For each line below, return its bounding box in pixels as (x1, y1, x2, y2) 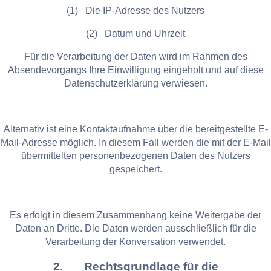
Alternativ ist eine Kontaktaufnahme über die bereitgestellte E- (3, 123, 268, 134)
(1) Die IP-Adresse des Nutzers (67, 5, 204, 16)
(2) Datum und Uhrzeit (86, 28, 185, 39)
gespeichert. (109, 163, 162, 174)
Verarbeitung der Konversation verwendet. (45, 236, 226, 247)
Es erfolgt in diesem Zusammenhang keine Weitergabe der (10, 209, 261, 220)
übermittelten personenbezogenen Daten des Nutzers (21, 150, 250, 161)
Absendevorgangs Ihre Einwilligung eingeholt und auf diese (7, 64, 264, 75)
